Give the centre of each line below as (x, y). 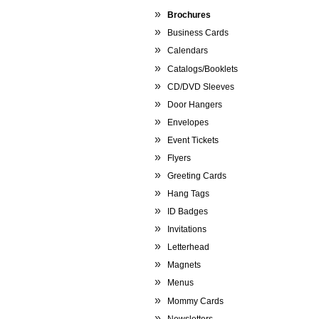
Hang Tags (188, 194)
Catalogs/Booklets (202, 69)
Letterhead (188, 247)
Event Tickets (193, 140)
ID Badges (187, 212)
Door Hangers (194, 104)
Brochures (189, 15)
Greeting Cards (197, 176)
